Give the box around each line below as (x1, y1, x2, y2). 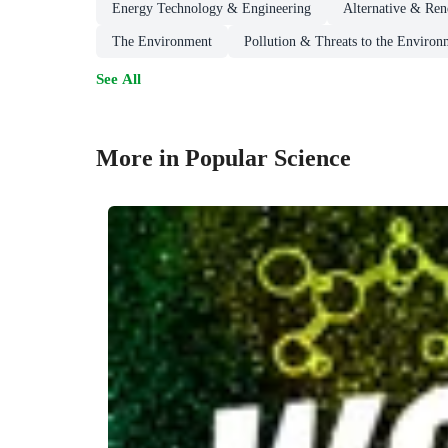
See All (96, 70, 141, 88)
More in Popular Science (96, 145, 351, 172)
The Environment (112, 34, 212, 50)
